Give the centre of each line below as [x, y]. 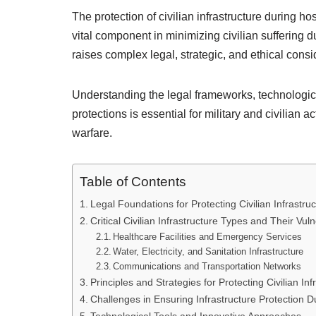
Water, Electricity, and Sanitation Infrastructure [208, 251]
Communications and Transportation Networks [207, 266]
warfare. [92, 133]
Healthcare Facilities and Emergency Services [208, 237]
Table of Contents [133, 182]
